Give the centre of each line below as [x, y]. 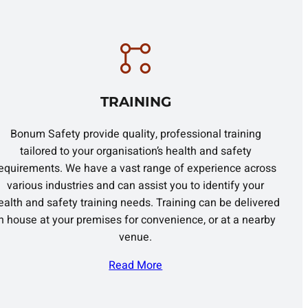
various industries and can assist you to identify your [136, 186]
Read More [136, 266]
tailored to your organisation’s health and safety [135, 152]
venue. [136, 238]
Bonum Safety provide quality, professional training [135, 134]
